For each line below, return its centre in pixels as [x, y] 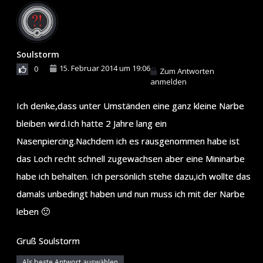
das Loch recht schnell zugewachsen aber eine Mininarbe [131, 158]
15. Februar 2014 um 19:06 [105, 68]
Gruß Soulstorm [48, 240]
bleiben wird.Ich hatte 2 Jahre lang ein [92, 123]
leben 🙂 [33, 211]
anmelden [168, 81]
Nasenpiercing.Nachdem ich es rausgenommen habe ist [128, 141]
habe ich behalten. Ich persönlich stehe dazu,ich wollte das [134, 176]
